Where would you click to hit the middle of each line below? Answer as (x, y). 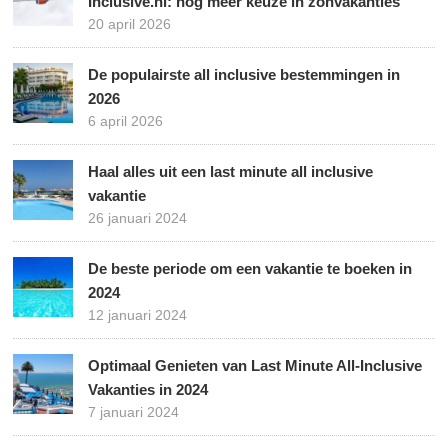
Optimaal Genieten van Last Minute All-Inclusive (255, 366)
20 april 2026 (130, 24)
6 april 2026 (126, 121)
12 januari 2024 (138, 315)
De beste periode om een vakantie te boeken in (250, 269)
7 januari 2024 (134, 412)
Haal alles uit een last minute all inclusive (231, 172)
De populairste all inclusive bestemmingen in (244, 75)
